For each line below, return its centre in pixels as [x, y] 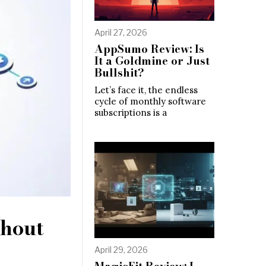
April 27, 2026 [121, 32]
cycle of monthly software [150, 101]
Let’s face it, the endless [146, 90]
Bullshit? [119, 72]
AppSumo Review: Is [149, 49]
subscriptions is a [131, 113]
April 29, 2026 [121, 249]
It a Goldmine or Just [152, 61]
